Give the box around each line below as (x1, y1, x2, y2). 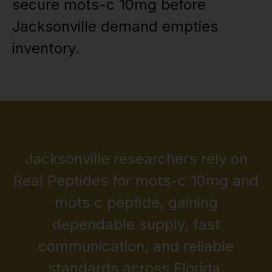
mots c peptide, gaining (54, 194, 218, 212)
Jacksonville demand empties (12, 17, 218, 35)
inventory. (12, 39, 80, 57)
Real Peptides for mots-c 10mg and (13, 172, 259, 190)
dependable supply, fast (52, 216, 220, 234)
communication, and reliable (38, 237, 234, 256)
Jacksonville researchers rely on (24, 150, 248, 168)
